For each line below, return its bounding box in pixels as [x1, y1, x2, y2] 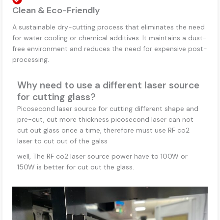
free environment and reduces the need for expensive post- [12, 44, 207, 53]
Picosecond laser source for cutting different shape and [17, 104, 198, 113]
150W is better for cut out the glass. [17, 162, 134, 171]
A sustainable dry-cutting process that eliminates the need [12, 22, 205, 31]
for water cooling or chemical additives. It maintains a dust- [12, 33, 207, 42]
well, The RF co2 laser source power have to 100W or [17, 151, 188, 161]
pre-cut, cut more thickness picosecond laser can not [17, 114, 193, 124]
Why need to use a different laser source [17, 79, 199, 91]
